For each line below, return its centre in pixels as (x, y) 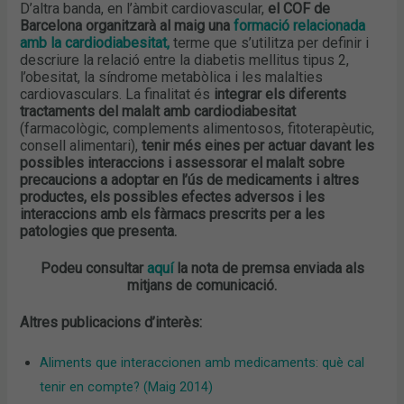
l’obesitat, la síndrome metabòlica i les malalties (172, 78)
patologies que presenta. (99, 232)
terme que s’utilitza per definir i (270, 43)
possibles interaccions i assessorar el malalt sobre (183, 163)
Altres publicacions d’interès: (111, 323)
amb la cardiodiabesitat (94, 43)
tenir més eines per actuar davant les (258, 146)
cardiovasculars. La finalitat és (115, 95)
